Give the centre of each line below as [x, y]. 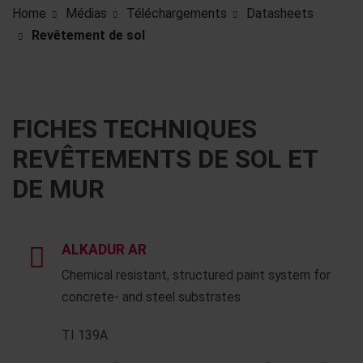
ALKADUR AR [104, 250]
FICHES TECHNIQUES [135, 129]
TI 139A [85, 335]
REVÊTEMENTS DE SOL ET [165, 159]
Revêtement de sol [88, 35]
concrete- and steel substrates [151, 297]
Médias [86, 13]
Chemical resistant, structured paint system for [196, 275]
